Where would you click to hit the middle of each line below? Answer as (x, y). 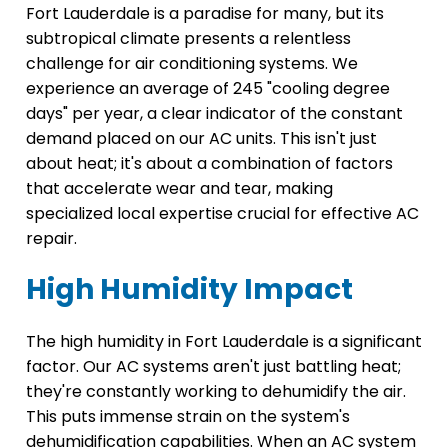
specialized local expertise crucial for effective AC (222, 214)
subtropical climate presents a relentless (188, 39)
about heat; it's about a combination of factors (209, 164)
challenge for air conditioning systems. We (192, 64)
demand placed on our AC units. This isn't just (201, 139)
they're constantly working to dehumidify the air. (216, 392)
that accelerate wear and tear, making (179, 189)
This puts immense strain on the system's (188, 417)
